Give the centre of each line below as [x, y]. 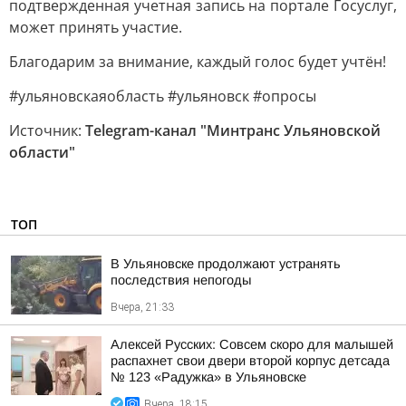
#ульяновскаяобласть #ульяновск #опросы [163, 96]
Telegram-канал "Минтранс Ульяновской [233, 130]
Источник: [47, 130]
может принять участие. [96, 27]
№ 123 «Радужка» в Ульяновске [208, 377]
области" [42, 152]
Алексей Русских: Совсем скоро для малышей [252, 344]
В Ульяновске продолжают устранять [226, 264]
